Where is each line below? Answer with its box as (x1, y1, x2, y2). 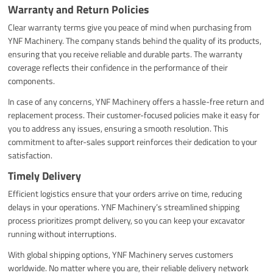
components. (8, 74, 55, 88)
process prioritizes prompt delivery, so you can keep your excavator (8, 214, 246, 227)
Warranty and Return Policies (8, 1, 150, 18)
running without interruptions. (8, 227, 117, 241)
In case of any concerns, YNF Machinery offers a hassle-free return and (8, 95, 264, 108)
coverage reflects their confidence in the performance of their (8, 61, 229, 74)
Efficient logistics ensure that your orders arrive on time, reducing (8, 187, 243, 200)
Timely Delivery (8, 168, 82, 185)
